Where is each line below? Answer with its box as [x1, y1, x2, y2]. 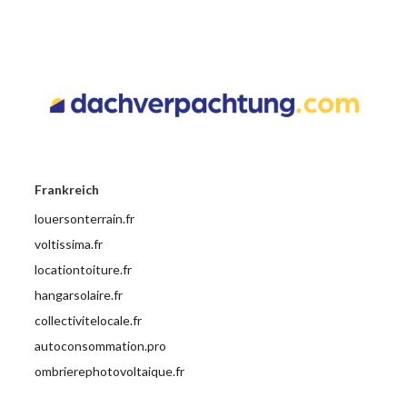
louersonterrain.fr [35, 210, 135, 226]
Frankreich [35, 181, 100, 197]
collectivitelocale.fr [35, 312, 143, 328]
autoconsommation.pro [35, 337, 167, 353]
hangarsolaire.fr [35, 286, 124, 303]
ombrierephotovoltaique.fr [35, 362, 185, 379]
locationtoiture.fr [35, 261, 133, 277]
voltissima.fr [35, 235, 104, 252]
